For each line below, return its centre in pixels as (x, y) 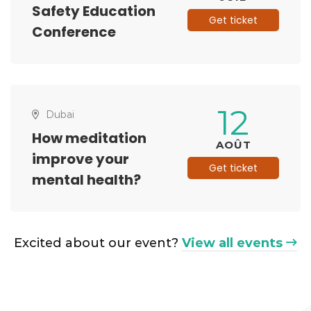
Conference (74, 32)
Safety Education (94, 11)
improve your (81, 159)
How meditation (89, 138)
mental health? (86, 180)
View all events (232, 243)
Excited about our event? (98, 243)
